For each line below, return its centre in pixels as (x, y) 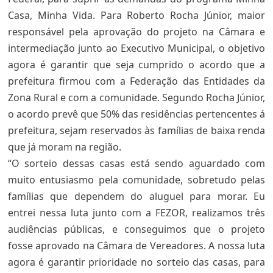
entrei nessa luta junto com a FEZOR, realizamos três (136, 213)
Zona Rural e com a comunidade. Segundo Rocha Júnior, (136, 97)
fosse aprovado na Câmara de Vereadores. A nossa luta (136, 246)
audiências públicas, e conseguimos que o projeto (136, 229)
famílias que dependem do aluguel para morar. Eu (136, 196)
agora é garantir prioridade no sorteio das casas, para (136, 262)
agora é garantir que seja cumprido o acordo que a (136, 65)
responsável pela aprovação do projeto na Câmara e (136, 32)
